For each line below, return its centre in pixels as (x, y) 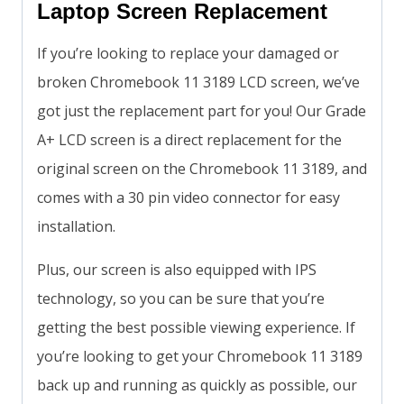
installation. (76, 227)
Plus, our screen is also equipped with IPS (177, 270)
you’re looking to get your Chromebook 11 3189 (200, 357)
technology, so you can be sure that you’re (181, 299)
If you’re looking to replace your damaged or (188, 54)
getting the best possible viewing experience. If (196, 328)
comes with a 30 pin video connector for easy (188, 198)
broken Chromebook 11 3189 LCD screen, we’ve (198, 83)
